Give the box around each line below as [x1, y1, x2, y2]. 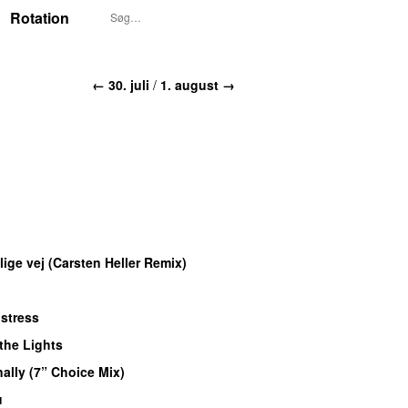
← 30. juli [92, 75, 149, 94]
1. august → [160, 75, 235, 94]
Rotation [10, 7, 69, 28]
